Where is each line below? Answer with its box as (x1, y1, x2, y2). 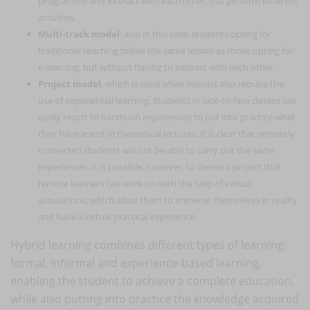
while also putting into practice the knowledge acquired (10, 291, 299, 307)
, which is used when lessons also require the (101, 77, 284, 90)
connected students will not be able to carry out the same (38, 143, 275, 156)
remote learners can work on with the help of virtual (38, 176, 251, 190)
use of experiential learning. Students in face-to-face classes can (38, 93, 297, 107)
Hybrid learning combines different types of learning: (10, 237, 286, 253)
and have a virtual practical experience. (38, 210, 197, 223)
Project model (38, 77, 101, 90)
